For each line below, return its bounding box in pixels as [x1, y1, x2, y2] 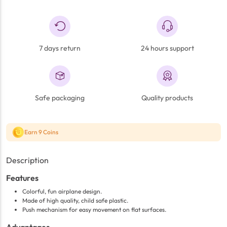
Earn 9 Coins [24, 128, 58, 136]
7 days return [39, 43, 81, 53]
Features [6, 173, 39, 183]
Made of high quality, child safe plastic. [22, 197, 128, 205]
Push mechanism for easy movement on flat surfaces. [22, 206, 166, 214]
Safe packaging [35, 93, 85, 102]
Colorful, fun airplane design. [22, 187, 102, 196]
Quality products [141, 93, 193, 102]
